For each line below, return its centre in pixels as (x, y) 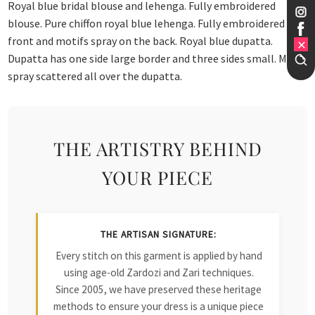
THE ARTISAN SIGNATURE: (159, 234)
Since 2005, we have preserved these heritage (159, 289)
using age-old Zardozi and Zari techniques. (159, 272)
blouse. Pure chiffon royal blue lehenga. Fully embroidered (147, 23)
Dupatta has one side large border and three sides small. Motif (157, 58)
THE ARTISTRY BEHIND (157, 148)
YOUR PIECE (157, 177)
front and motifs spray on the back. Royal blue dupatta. (141, 40)
